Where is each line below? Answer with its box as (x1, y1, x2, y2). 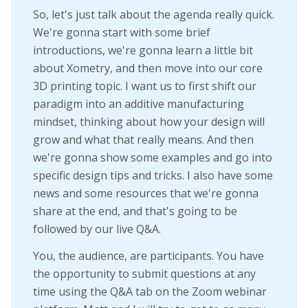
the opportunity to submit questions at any (33, 266, 256, 282)
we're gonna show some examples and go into (33, 149, 272, 165)
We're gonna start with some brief (33, 24, 210, 40)
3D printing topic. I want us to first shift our (33, 78, 256, 93)
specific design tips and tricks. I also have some (33, 167, 273, 183)
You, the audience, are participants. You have (33, 248, 264, 264)
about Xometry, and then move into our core (33, 60, 263, 76)
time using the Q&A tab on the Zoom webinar (33, 284, 267, 300)
